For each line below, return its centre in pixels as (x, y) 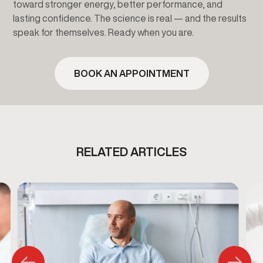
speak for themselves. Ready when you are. (103, 33)
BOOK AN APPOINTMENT (131, 74)
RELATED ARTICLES (131, 152)
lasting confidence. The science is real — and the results (130, 18)
